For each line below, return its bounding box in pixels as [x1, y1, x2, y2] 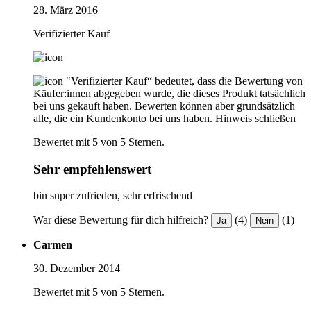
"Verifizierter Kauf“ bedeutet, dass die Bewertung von [66, 74, 303, 87]
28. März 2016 [33, 3, 98, 16]
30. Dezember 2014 [33, 262, 120, 275]
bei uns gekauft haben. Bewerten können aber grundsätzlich [33, 99, 295, 112]
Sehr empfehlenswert [33, 161, 151, 176]
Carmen [33, 239, 72, 251]
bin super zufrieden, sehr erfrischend [33, 190, 192, 202]
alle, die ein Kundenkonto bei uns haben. [33, 112, 212, 124]
